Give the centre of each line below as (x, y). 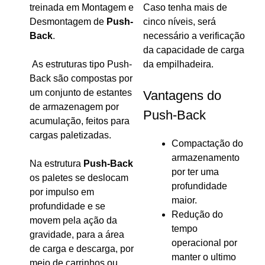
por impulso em (62, 192)
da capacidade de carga (194, 50)
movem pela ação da (73, 221)
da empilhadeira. (178, 64)
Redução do (197, 215)
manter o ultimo (204, 257)
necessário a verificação (194, 36)
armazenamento (206, 158)
